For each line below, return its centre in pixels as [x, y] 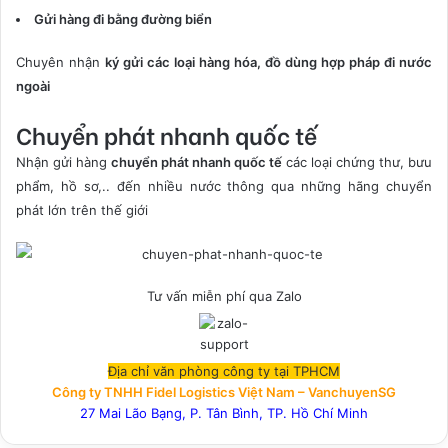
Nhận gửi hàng [63, 161]
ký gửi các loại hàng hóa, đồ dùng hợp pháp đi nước [268, 61]
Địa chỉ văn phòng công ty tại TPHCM [224, 370]
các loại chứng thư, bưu [357, 161]
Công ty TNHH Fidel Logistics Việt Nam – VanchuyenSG [224, 391]
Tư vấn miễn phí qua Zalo [224, 295]
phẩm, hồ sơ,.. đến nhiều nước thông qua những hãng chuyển [224, 185]
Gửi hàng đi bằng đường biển [123, 18]
